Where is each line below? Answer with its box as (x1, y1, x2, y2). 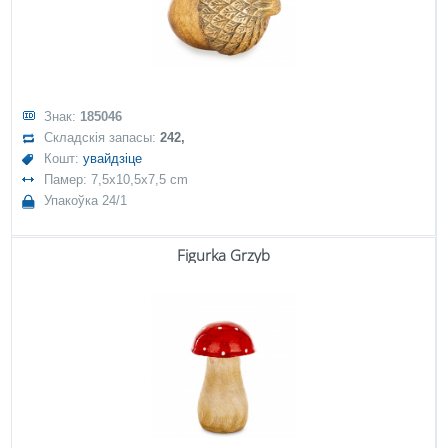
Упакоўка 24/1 (44, 193, 128, 208)
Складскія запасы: (44, 130, 161, 145)
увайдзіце (83, 151, 143, 166)
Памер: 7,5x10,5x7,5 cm (44, 172, 189, 187)
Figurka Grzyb (177, 245, 270, 265)
